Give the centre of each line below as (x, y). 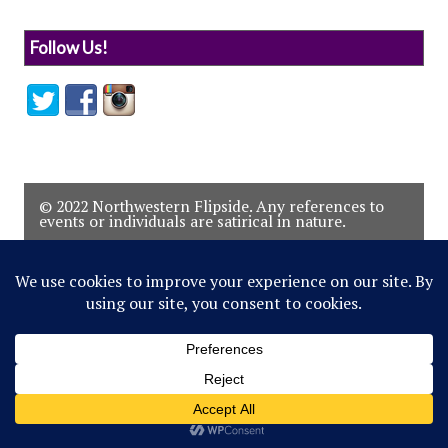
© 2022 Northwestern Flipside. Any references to (212, 205)
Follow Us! (68, 48)
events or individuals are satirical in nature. (193, 220)
